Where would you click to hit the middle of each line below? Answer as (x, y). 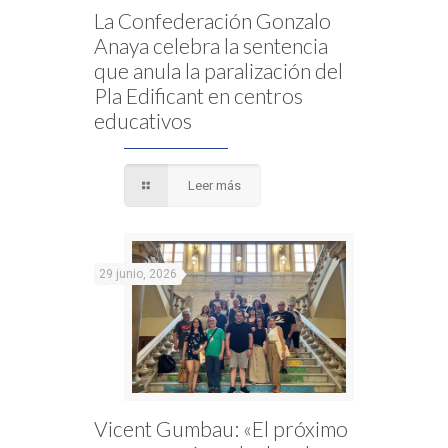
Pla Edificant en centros (198, 96)
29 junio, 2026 (138, 274)
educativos (143, 121)
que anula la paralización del (218, 71)
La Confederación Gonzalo (212, 21)
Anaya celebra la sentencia (211, 46)
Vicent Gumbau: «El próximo (221, 429)
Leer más (215, 186)
